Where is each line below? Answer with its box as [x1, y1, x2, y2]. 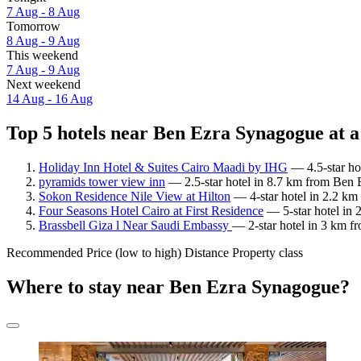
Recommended [6, 245, 83, 259]
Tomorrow [6, 19, 60, 34]
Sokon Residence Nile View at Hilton [39, 189, 230, 203]
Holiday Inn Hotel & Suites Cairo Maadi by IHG [39, 160, 288, 174]
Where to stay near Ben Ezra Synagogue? [6, 276, 350, 297]
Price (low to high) [86, 245, 181, 259]
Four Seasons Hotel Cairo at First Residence [39, 203, 263, 218]
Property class [232, 245, 303, 259]
